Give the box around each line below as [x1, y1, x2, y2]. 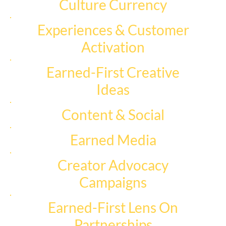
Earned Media [70, 131, 156, 148]
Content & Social [62, 105, 165, 123]
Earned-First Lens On [48, 198, 179, 216]
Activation [81, 38, 145, 55]
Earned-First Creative [46, 63, 180, 81]
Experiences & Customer [37, 21, 189, 38]
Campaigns [79, 173, 147, 191]
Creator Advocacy [58, 156, 169, 174]
